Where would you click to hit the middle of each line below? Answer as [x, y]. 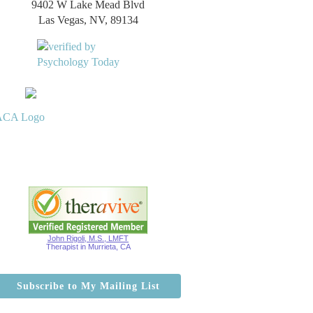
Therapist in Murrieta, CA [88, 247]
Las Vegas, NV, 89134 [88, 20]
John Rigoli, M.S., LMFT [88, 238]
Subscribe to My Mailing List [88, 286]
